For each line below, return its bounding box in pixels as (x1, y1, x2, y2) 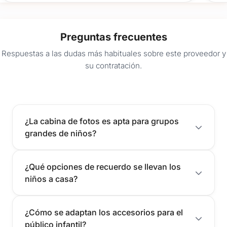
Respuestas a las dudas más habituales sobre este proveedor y (1, 49, 226, 59)
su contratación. (85, 61, 142, 71)
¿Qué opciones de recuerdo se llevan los (25, 162, 181, 172)
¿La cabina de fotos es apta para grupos (25, 116, 179, 127)
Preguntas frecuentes (60, 30, 167, 43)
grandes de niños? (25, 128, 96, 139)
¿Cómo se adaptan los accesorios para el (25, 207, 183, 218)
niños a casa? (25, 174, 78, 184)
